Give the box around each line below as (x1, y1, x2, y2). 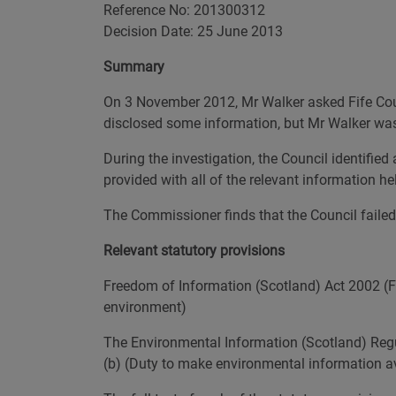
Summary (103, 58, 164, 75)
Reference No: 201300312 (103, 2, 265, 19)
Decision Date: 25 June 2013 (103, 23, 283, 40)
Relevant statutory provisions (103, 242, 285, 259)
